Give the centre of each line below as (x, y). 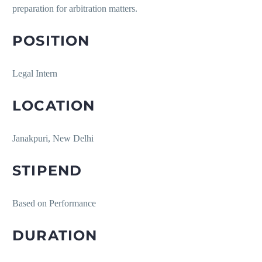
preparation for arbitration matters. (75, 9)
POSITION (51, 41)
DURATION (55, 236)
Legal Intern (35, 74)
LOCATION (54, 106)
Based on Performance (54, 204)
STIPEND (47, 171)
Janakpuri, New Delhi (53, 139)
